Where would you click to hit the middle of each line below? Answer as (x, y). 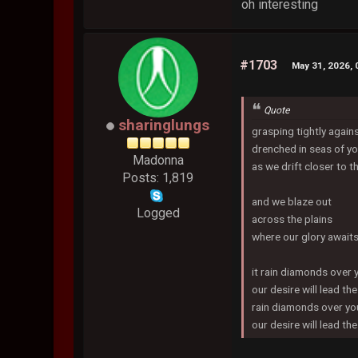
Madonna (158, 160)
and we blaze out (292, 202)
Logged (158, 213)
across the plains (292, 219)
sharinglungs (164, 125)
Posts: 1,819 (158, 177)
